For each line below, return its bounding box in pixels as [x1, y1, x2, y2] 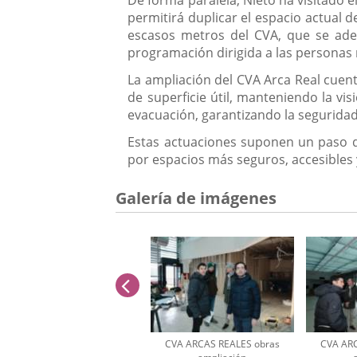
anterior [129, 272, 203, 296]
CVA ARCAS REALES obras [164, 336, 280, 351]
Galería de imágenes [116, 186, 277, 209]
